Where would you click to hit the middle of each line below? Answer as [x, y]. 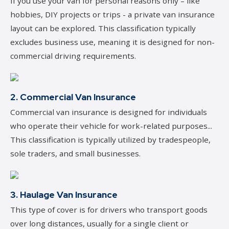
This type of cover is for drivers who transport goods [109, 209]
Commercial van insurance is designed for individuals [109, 112]
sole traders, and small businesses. [75, 153]
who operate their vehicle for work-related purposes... [111, 125]
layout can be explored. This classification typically [103, 28]
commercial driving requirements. [73, 55]
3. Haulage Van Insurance [64, 194]
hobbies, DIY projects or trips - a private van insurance [112, 14]
